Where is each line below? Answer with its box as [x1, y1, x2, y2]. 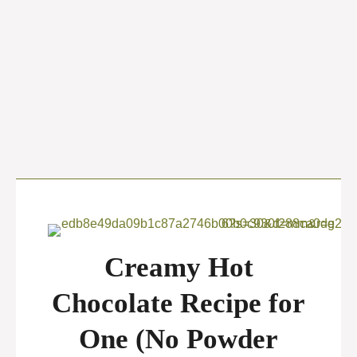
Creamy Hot [104, 252, 253, 283]
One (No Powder [79, 324, 278, 355]
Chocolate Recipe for [52, 288, 305, 319]
